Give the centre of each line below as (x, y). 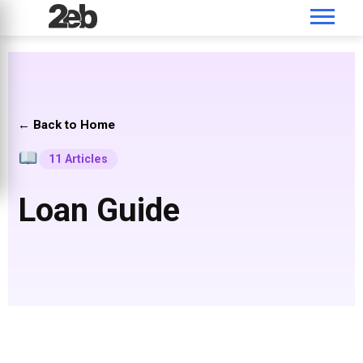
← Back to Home (66, 125)
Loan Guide (99, 210)
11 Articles (78, 159)
